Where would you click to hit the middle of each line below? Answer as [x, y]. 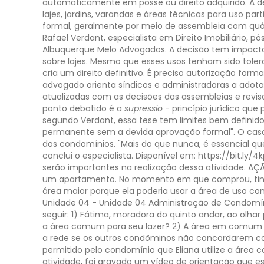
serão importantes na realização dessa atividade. [144, 167]
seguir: [56, 214]
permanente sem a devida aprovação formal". [139, 132]
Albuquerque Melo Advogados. [105, 49]
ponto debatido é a [83, 108]
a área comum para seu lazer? [106, 226]
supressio [145, 108]
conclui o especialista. [88, 156]
